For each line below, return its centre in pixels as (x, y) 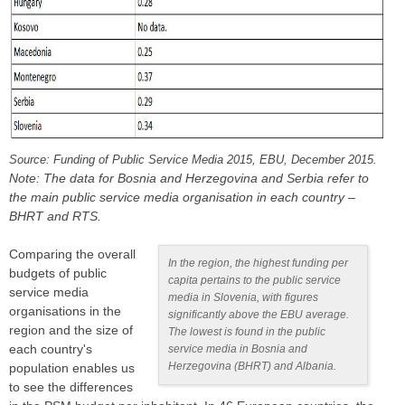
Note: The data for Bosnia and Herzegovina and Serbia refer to (189, 179)
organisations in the (65, 311)
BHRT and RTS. (55, 217)
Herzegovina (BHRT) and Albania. (253, 367)
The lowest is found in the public (247, 332)
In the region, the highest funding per (259, 264)
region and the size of (71, 330)
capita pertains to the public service (255, 281)
